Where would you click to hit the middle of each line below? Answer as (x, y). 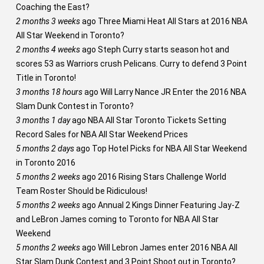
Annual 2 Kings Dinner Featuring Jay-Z (168, 205)
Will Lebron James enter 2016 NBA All (166, 247)
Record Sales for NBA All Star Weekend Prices (102, 134)
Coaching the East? (52, 7)
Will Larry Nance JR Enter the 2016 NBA (172, 92)
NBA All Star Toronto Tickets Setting (156, 120)
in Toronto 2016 (45, 163)
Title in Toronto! (46, 78)
